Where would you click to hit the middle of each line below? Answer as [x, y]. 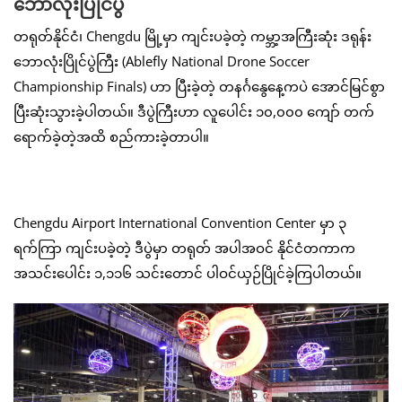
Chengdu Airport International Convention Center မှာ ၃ [180, 223]
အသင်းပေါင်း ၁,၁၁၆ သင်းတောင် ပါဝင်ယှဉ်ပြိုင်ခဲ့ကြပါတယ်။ [188, 273]
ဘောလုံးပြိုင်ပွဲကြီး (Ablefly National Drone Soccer [162, 61]
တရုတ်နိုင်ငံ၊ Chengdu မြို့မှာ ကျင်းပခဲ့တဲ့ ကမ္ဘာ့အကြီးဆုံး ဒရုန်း [192, 36]
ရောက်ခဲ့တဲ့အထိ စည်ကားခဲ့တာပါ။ [111, 137]
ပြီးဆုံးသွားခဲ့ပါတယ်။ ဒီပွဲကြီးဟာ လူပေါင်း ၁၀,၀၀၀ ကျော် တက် [194, 112]
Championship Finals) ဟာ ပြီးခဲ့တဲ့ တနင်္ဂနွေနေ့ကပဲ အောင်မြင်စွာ [199, 87]
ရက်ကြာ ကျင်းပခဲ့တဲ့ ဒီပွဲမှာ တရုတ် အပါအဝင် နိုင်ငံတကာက [184, 248]
